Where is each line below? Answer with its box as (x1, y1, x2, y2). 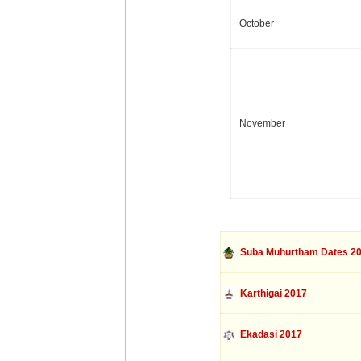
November (239, 118, 285, 129)
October (239, 18, 274, 29)
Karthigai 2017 (234, 288, 307, 299)
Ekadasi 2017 (234, 329, 302, 340)
